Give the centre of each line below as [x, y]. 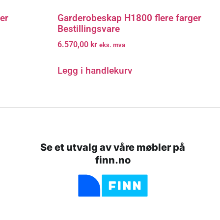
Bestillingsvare [89, 28]
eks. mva [112, 45]
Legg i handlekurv [95, 71]
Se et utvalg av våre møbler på [113, 147]
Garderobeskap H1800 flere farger [129, 18]
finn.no [113, 160]
